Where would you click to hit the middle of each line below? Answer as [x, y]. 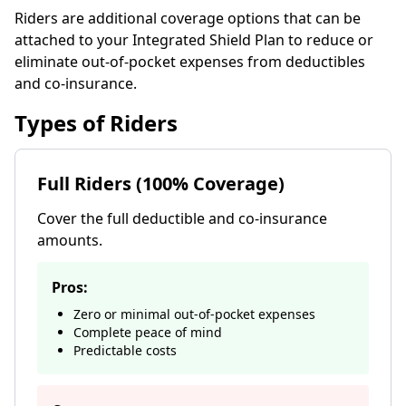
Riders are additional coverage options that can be [188, 18]
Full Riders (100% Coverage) [161, 184]
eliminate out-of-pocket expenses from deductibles [190, 62]
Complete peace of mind [148, 332]
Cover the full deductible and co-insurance [182, 218]
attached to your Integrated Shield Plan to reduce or [194, 40]
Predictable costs [125, 350]
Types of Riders [96, 123]
